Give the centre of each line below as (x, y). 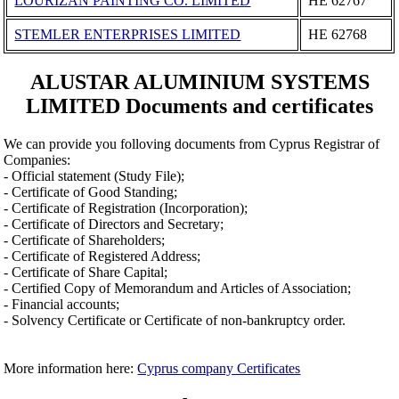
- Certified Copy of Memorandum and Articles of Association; (178, 289)
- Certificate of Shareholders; (85, 240)
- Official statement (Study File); (94, 176)
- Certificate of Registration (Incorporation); (126, 208)
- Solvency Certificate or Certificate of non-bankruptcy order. (175, 321)
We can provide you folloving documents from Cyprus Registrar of (192, 144)
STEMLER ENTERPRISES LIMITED (128, 34)
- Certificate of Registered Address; (102, 256)
